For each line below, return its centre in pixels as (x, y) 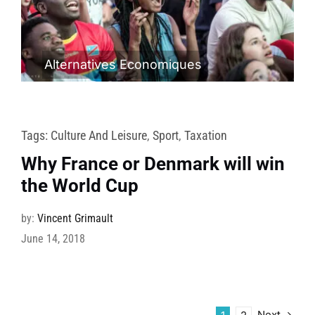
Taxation (205, 136)
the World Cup (79, 186)
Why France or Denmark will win (153, 164)
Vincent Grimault (75, 219)
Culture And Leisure (98, 136)
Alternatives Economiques (123, 65)
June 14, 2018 (53, 239)
